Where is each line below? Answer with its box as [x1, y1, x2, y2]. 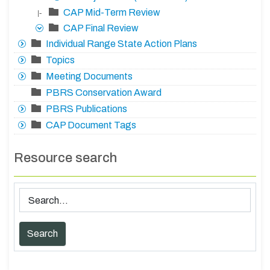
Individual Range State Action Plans [46, 39, 197, 49]
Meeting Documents [46, 71, 133, 82]
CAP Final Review [63, 23, 139, 34]
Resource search [14, 151, 117, 165]
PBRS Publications [46, 104, 127, 115]
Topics [46, 55, 75, 66]
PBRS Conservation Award [46, 87, 162, 98]
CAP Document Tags [46, 120, 136, 131]
